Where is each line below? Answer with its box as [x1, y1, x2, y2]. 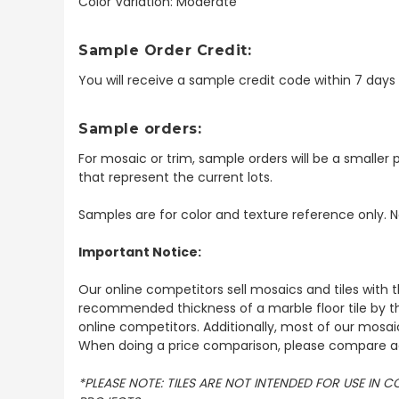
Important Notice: [78, 242, 201, 261]
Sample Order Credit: [78, 41, 256, 59]
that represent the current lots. [78, 167, 276, 186]
